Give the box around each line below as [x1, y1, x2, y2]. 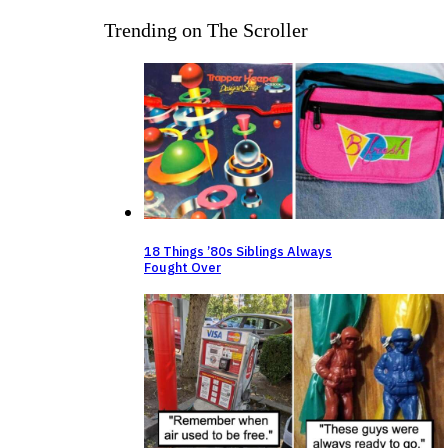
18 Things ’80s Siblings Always [144, 243, 332, 261]
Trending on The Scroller [104, 18, 308, 41]
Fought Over [144, 259, 221, 277]
